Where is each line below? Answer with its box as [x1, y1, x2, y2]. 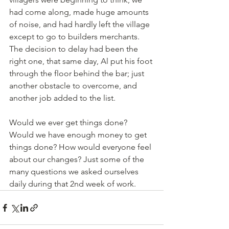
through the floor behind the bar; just [9, 68, 146, 78]
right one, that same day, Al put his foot [9, 56, 154, 66]
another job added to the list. [9, 93, 118, 103]
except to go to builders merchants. [9, 32, 142, 41]
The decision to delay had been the [9, 44, 140, 54]
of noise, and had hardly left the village [9, 19, 152, 29]
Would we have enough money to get [9, 130, 149, 140]
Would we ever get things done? [9, 118, 129, 127]
